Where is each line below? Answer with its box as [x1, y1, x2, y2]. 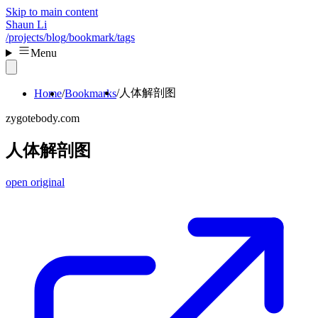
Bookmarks [65, 87, 116, 99]
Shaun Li [6, 18, 47, 31]
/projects [6, 31, 43, 43]
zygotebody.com [6, 112, 79, 124]
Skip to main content [6, 6, 98, 18]
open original [6, 175, 65, 188]
